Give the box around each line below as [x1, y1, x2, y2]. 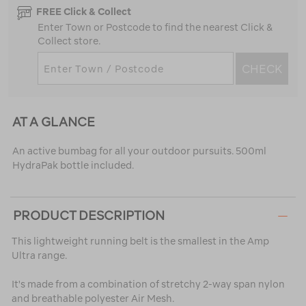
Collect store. [38, 36, 100, 47]
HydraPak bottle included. [12, 160, 134, 171]
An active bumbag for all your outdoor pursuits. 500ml [12, 145, 266, 157]
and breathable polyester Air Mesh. [12, 293, 174, 305]
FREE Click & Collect [36, 6, 131, 18]
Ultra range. [12, 250, 67, 262]
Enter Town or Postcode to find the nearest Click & [38, 22, 273, 33]
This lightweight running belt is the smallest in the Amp [12, 236, 269, 247]
